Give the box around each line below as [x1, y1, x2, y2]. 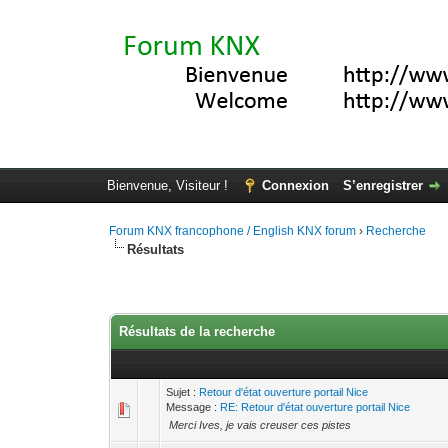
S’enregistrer [342, 178, 423, 193]
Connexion [261, 178, 329, 193]
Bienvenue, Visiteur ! [106, 178, 232, 193]
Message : [166, 401, 221, 413]
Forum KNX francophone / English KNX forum [109, 224, 357, 238]
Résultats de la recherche [119, 324, 276, 339]
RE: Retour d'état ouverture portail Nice [220, 401, 411, 413]
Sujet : [166, 386, 200, 398]
